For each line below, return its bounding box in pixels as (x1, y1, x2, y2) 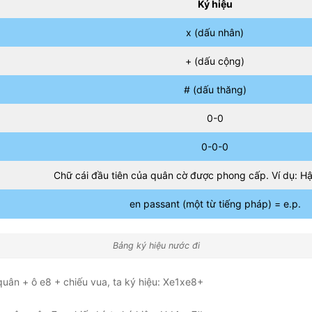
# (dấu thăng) (183, 84, 247, 95)
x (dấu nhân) (186, 26, 244, 38)
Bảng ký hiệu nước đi (112, 240, 200, 251)
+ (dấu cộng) (185, 55, 244, 67)
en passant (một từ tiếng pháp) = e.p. (129, 198, 301, 210)
